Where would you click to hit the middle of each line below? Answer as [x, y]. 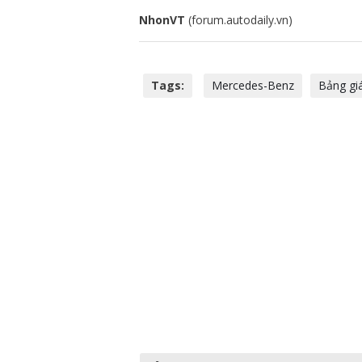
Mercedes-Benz [253, 85]
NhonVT [162, 19]
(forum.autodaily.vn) [239, 19]
